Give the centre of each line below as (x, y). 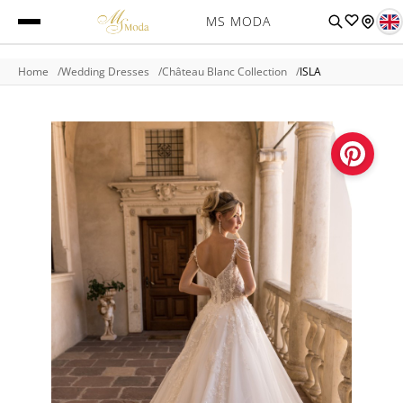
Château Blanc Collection (224, 72)
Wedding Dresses (105, 72)
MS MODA (238, 21)
